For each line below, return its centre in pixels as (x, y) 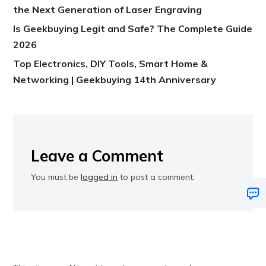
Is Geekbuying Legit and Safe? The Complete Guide (133, 29)
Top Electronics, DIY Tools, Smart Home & (111, 64)
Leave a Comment (97, 156)
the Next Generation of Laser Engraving (108, 10)
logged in (99, 177)
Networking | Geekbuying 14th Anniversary (115, 80)
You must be (56, 177)
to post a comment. (156, 177)
